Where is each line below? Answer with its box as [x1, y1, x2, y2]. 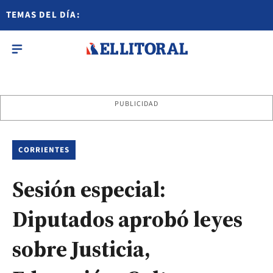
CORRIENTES [18, 144, 70, 155]
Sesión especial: [12, 174, 166, 204]
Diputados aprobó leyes [12, 204, 243, 234]
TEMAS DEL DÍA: [6, 9, 80, 21]
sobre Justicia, [12, 234, 151, 264]
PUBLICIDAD [114, 99, 159, 109]
